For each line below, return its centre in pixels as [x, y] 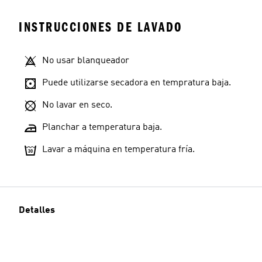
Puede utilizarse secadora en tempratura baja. [137, 83]
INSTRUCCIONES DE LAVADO [101, 27]
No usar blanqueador [86, 61]
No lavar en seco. [77, 105]
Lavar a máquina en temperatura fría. [118, 150]
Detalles [37, 211]
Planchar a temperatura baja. [102, 127]
